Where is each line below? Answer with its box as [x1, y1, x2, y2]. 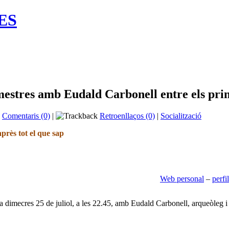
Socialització [161, 111, 201, 120]
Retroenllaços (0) [100, 111, 155, 120]
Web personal [160, 174, 204, 183]
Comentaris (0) [2, 111, 50, 120]
